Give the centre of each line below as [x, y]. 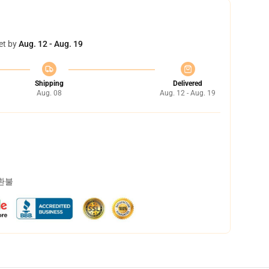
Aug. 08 [49, 93]
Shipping [49, 83]
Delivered [188, 83]
